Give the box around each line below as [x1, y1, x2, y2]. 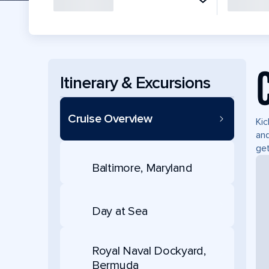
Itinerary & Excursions [60, 72, 210, 93]
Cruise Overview [68, 112, 153, 126]
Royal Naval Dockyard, [92, 244, 206, 258]
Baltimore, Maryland [92, 160, 193, 175]
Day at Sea [92, 204, 148, 219]
